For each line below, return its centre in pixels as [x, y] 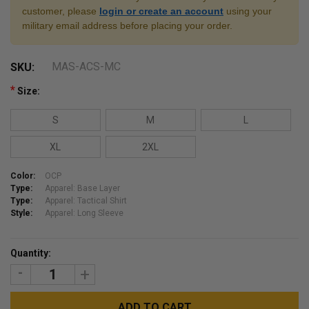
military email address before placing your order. [127, 25]
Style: [21, 213]
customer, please [61, 11]
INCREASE [105, 277]
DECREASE [43, 277]
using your [248, 11]
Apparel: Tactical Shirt [86, 200]
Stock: [25, 260]
